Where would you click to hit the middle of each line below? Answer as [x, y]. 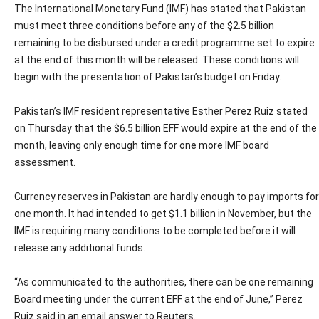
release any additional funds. [80, 248]
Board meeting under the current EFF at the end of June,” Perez [158, 299]
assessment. [45, 162]
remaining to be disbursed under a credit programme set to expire [164, 43]
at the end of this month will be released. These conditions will [157, 60]
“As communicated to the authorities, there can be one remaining [164, 282]
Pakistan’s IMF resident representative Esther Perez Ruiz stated [161, 111]
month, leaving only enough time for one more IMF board [142, 145]
